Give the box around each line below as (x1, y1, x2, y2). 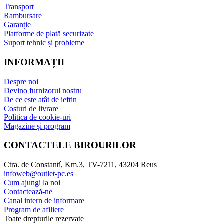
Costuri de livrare (4, 104, 58, 112)
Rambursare (4, 11, 42, 20)
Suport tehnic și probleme (4, 38, 84, 47)
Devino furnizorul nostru (4, 86, 82, 95)
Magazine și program (4, 121, 70, 130)
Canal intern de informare (4, 196, 84, 205)
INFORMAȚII (4, 57, 64, 68)
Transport (4, 2, 34, 11)
